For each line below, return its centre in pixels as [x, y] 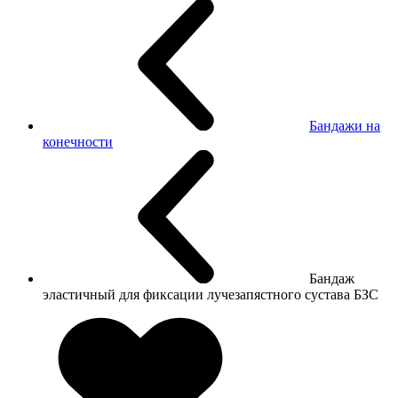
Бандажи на [345, 125]
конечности [78, 141]
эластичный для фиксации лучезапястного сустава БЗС [211, 294]
